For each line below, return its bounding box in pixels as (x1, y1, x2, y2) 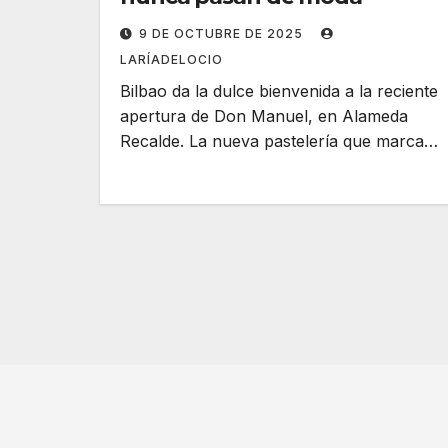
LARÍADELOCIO (120, 52, 223, 67)
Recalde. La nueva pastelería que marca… (120, 131, 438, 151)
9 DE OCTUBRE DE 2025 (139, 26, 307, 41)
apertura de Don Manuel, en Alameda (120, 106, 408, 126)
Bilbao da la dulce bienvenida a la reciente (120, 81, 438, 101)
